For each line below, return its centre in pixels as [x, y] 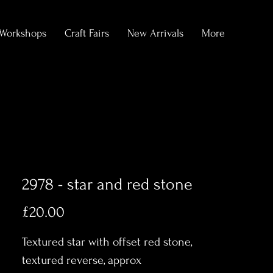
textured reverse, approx [82, 260]
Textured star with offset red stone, [107, 242]
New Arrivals [155, 33]
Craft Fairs [87, 33]
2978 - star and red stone [107, 184]
